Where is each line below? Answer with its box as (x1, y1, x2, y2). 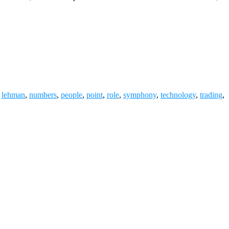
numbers (29, 90, 57, 99)
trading (200, 90, 222, 99)
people (61, 90, 82, 99)
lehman (2, 90, 25, 99)
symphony (123, 90, 156, 99)
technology (161, 90, 196, 99)
